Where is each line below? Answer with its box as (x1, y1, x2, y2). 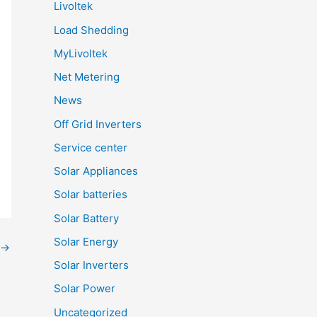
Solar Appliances (54, 164, 138, 178)
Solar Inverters (54, 258, 129, 272)
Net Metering (54, 70, 120, 84)
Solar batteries (54, 188, 127, 202)
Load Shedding (54, 23, 129, 37)
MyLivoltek (54, 46, 108, 60)
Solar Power (54, 282, 115, 296)
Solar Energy (54, 234, 118, 248)
